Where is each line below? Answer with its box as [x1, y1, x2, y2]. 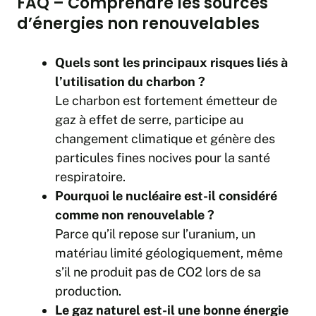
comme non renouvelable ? [55, 207, 214, 223]
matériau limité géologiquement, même [55, 245, 283, 261]
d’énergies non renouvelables [17, 13, 260, 35]
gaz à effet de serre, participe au [55, 112, 243, 128]
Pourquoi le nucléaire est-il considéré [55, 188, 277, 204]
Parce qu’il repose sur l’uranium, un [55, 226, 255, 242]
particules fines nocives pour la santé [55, 150, 270, 166]
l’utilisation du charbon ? [55, 74, 205, 90]
